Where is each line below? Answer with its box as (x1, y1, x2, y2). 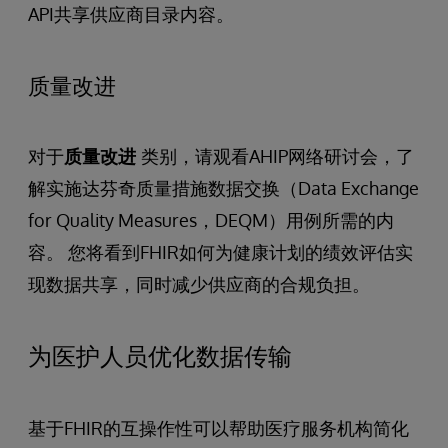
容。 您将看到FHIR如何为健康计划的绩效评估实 (28, 240, 413, 263)
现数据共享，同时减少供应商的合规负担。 (28, 272, 370, 295)
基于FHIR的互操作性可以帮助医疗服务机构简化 (28, 416, 409, 439)
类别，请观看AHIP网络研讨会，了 (141, 144, 414, 167)
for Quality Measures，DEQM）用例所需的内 (28, 208, 394, 231)
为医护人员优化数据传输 (28, 339, 292, 371)
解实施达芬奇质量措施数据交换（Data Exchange (28, 176, 419, 199)
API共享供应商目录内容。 (28, 2, 234, 25)
